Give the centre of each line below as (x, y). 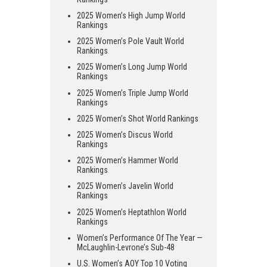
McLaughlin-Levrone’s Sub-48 (126, 247)
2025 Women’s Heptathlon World (132, 212)
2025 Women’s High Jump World (131, 16)
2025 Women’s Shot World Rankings (138, 118)
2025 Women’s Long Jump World (132, 67)
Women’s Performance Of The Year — (140, 237)
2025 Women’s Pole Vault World (131, 41)
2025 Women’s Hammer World (128, 161)
